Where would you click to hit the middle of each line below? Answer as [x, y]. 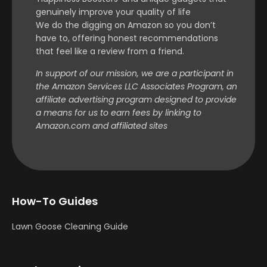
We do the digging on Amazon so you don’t [126, 25]
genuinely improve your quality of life [113, 12]
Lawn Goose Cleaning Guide [70, 226]
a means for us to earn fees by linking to [119, 112]
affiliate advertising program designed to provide [136, 99]
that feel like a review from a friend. [110, 52]
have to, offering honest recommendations [127, 38]
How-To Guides [55, 201]
